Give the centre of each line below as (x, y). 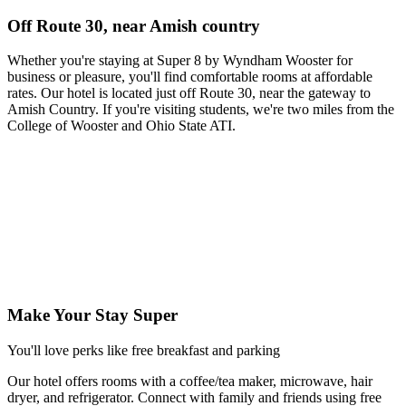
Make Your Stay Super (92, 315)
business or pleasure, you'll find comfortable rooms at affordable (190, 77)
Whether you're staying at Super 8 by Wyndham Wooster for (180, 61)
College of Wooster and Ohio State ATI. (121, 126)
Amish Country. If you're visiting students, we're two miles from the (201, 110)
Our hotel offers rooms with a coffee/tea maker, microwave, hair (190, 381)
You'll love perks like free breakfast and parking (144, 350)
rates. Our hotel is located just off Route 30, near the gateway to (189, 93)
